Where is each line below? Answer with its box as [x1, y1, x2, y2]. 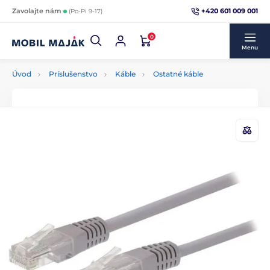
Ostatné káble [153, 69, 203, 78]
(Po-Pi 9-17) [69, 7, 102, 15]
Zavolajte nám [12, 7, 63, 15]
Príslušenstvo [49, 69, 98, 78]
